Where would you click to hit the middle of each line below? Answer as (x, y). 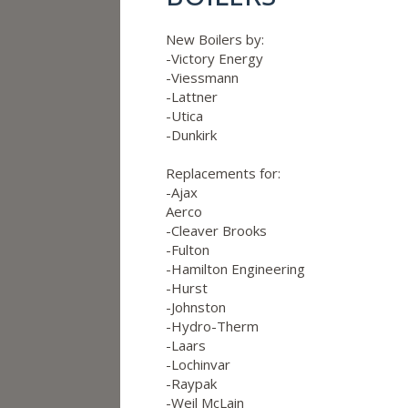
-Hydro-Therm (212, 326)
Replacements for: (223, 173)
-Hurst (187, 288)
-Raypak (191, 383)
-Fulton (188, 250)
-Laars (186, 345)
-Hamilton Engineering (235, 269)
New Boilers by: (215, 39)
